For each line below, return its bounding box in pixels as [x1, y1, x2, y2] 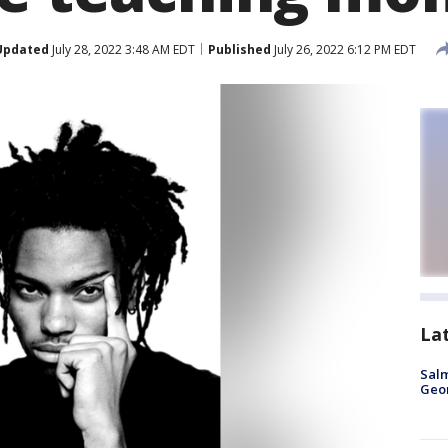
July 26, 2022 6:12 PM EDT [271, 40, 416, 58]
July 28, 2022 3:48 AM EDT [49, 40, 195, 58]
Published [208, 40, 271, 58]
